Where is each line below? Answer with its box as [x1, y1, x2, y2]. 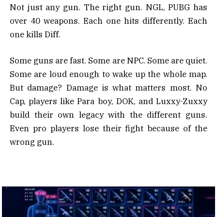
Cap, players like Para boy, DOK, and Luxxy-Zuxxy [10, 95, 207, 107]
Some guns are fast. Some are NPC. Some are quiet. [10, 55, 207, 66]
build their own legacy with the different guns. [10, 109, 207, 120]
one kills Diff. [10, 29, 61, 40]
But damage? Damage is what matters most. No [10, 82, 207, 93]
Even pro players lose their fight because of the [10, 123, 207, 134]
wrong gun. [10, 136, 54, 147]
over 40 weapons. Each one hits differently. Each [10, 15, 207, 26]
